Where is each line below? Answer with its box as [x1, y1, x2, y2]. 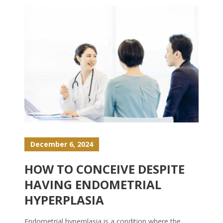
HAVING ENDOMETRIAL [24, 176, 161, 193]
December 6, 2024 [30, 139, 93, 149]
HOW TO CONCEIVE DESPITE [24, 160, 185, 177]
